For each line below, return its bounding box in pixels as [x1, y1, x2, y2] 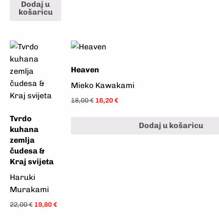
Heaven [71, 65, 99, 74]
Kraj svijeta [10, 156, 54, 166]
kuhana [10, 124, 39, 134]
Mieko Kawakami [71, 80, 134, 90]
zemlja [10, 135, 35, 145]
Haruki [10, 172, 35, 182]
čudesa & [10, 146, 44, 155]
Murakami [10, 184, 49, 194]
